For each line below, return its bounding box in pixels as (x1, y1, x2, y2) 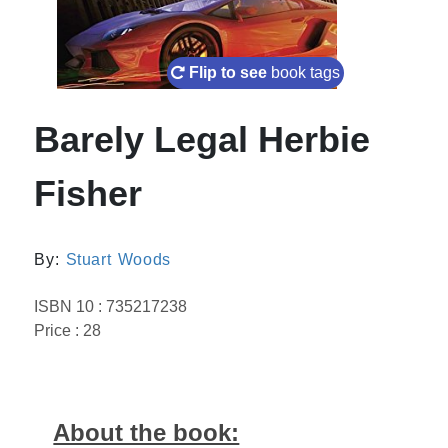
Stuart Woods (65, 250, 171, 268)
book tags (271, 63, 341, 81)
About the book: (53, 418, 240, 446)
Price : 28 (34, 321, 102, 339)
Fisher (34, 172, 143, 214)
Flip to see (189, 63, 268, 81)
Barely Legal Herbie (34, 118, 371, 160)
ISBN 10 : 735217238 (34, 297, 188, 315)
